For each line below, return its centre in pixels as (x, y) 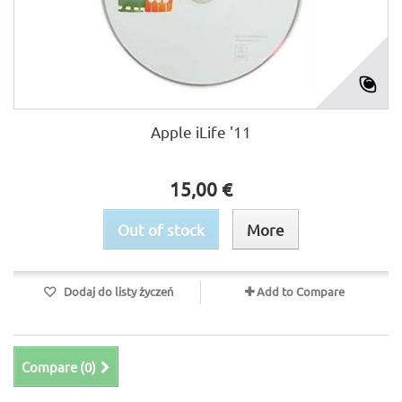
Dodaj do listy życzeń (117, 291)
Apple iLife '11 (201, 131)
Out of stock (161, 229)
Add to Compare (301, 291)
